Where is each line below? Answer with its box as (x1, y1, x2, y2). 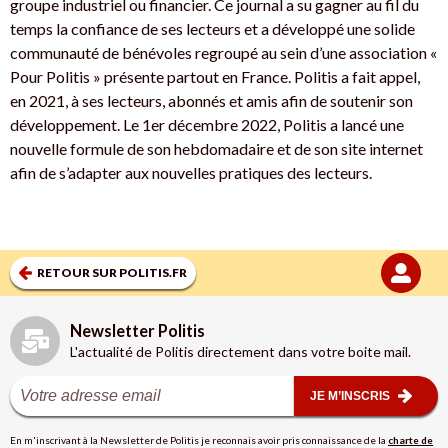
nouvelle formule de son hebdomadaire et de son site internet (10, 139, 423, 159)
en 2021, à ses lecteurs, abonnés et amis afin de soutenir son (10, 91, 413, 111)
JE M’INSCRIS (310, 389, 391, 404)
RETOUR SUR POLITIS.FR (37, 265, 188, 281)
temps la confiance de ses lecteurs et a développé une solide (10, 19, 415, 39)
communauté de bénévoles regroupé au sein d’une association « (10, 43, 437, 63)
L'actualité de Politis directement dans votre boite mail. (70, 343, 411, 361)
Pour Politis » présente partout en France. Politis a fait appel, (10, 67, 420, 87)
